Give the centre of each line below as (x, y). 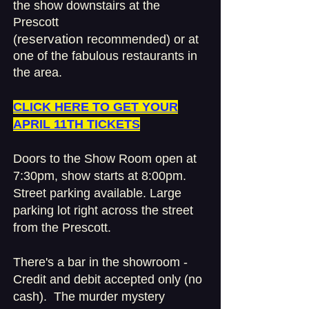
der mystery (134, 297)
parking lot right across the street (103, 210)
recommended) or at (141, 39)
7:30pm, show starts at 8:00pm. (100, 176)
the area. (39, 72)
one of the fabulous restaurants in (105, 56)
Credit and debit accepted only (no (108, 279)
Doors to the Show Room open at (105, 159)
